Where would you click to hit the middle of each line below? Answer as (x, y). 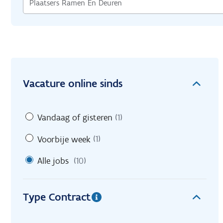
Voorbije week (64, 139)
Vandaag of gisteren (75, 117)
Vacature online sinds (73, 83)
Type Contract (57, 197)
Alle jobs (53, 161)
